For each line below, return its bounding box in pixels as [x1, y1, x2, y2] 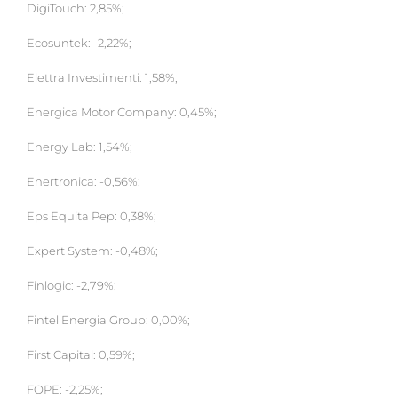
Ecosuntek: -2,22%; [27, 36, 131, 51]
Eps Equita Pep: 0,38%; [27, 210, 156, 224]
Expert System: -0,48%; [27, 244, 158, 259]
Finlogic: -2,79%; [27, 279, 116, 293]
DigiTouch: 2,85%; [27, 2, 124, 16]
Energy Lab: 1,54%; [27, 140, 132, 155]
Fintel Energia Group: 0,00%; [27, 314, 190, 328]
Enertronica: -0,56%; [27, 175, 140, 189]
